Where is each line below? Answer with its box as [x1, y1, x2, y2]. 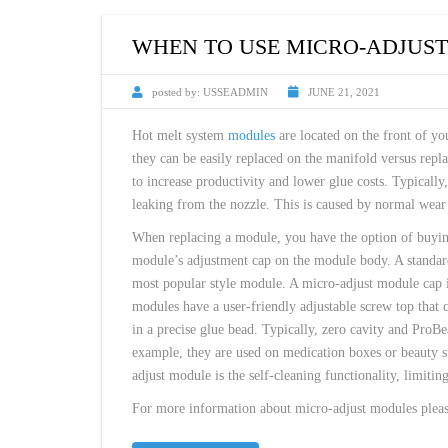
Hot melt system [132, 128, 228, 143]
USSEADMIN [203, 86, 268, 98]
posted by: [152, 86, 200, 98]
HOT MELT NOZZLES [228, 26, 343, 40]
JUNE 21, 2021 [308, 86, 380, 98]
